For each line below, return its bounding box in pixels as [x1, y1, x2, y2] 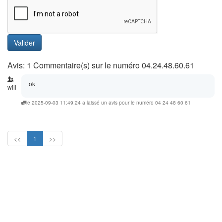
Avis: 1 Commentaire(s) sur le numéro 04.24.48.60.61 [7, 59, 194, 71]
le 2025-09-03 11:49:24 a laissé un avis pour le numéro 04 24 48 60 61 [26, 99, 191, 106]
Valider [14, 38, 35, 48]
